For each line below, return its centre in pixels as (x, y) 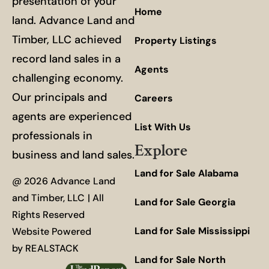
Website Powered (52, 232)
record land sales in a (66, 59)
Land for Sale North (180, 260)
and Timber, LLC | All (58, 198)
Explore (161, 150)
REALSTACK (52, 249)
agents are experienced (72, 116)
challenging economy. (68, 78)
